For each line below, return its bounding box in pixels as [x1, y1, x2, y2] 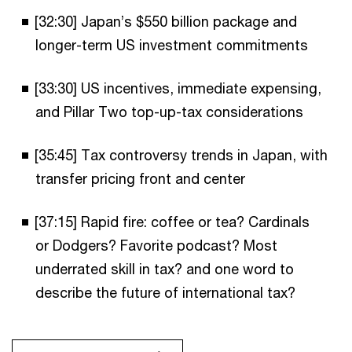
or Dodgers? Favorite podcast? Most [35, 236, 277, 254]
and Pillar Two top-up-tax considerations [35, 102, 307, 120]
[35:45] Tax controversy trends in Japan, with [35, 145, 328, 163]
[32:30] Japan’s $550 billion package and [35, 12, 297, 30]
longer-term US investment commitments [35, 35, 312, 53]
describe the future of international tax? [35, 283, 295, 301]
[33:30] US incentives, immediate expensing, [35, 79, 321, 97]
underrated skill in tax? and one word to [35, 259, 294, 277]
